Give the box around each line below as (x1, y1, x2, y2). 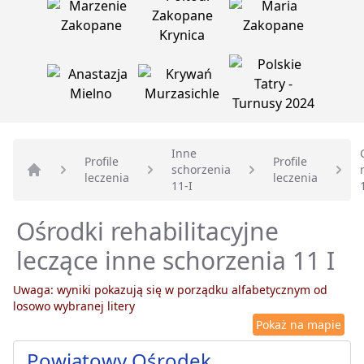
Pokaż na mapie (256, 317, 341, 333)
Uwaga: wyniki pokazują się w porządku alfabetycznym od (13, 282, 327, 298)
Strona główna (25, 178, 115, 197)
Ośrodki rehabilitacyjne (16, 214, 279, 249)
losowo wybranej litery (13, 298, 135, 314)
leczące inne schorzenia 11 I (16, 244, 335, 278)
